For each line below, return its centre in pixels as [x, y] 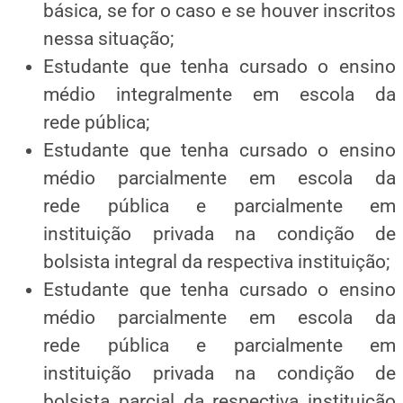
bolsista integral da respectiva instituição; [216, 261]
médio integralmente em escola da [219, 94]
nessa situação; [108, 38]
